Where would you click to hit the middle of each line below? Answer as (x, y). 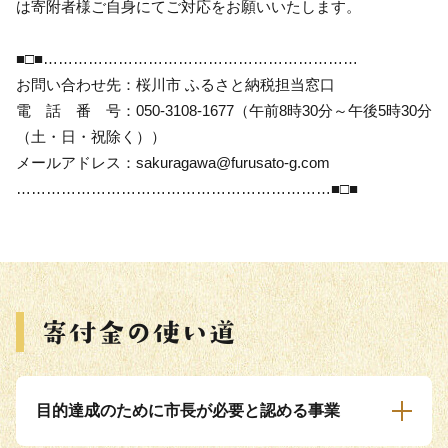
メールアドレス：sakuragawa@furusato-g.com (173, 162)
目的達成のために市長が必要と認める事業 (188, 410)
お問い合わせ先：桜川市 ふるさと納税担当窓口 (175, 84)
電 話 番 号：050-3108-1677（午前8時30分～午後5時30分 (224, 110)
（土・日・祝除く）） (91, 136)
